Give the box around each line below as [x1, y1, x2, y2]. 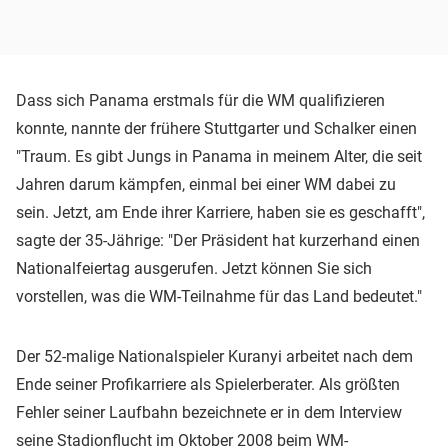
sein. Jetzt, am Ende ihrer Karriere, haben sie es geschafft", [16, 202, 425, 222]
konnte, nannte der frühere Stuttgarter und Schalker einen [16, 118, 417, 138]
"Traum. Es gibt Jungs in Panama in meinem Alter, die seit [16, 146, 422, 166]
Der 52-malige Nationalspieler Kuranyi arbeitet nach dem [16, 346, 413, 366]
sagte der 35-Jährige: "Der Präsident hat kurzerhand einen [16, 230, 420, 250]
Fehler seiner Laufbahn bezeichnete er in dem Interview [16, 402, 402, 422]
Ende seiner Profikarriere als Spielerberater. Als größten [16, 374, 400, 394]
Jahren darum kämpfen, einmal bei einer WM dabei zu [16, 174, 396, 194]
